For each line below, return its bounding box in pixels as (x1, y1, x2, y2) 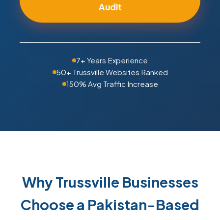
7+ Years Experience (76, 55, 148, 65)
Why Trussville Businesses (22, 173, 198, 191)
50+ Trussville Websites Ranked (56, 67, 168, 77)
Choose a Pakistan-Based (21, 195, 199, 213)
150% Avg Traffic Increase (66, 79, 158, 88)
